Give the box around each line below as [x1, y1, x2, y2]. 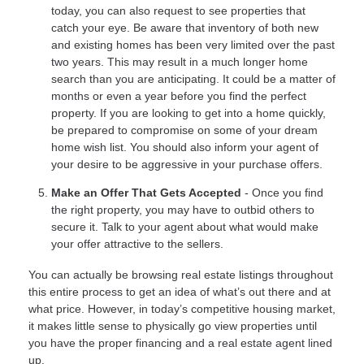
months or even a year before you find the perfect [51, 89, 306, 102]
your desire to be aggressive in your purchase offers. [51, 157, 323, 171]
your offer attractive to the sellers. [51, 236, 223, 250]
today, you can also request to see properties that [51, 3, 305, 17]
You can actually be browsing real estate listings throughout [28, 267, 333, 281]
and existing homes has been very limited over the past [51, 37, 335, 51]
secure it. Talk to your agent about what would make [51, 219, 318, 233]
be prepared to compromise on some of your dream [51, 123, 318, 136]
